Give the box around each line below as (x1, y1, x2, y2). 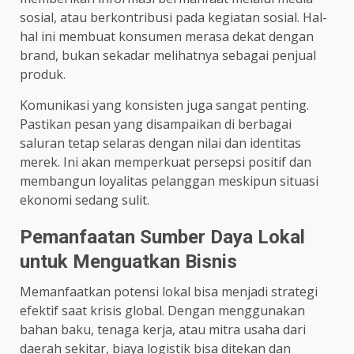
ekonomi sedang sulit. (20, 190, 149, 209)
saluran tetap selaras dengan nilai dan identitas (20, 134, 301, 152)
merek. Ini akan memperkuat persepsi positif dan (20, 153, 311, 171)
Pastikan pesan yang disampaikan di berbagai (20, 115, 292, 133)
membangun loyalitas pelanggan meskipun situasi (20, 171, 318, 190)
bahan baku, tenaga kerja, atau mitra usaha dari (20, 320, 306, 338)
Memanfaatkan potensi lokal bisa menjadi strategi (20, 282, 318, 300)
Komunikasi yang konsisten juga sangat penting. (20, 96, 309, 114)
